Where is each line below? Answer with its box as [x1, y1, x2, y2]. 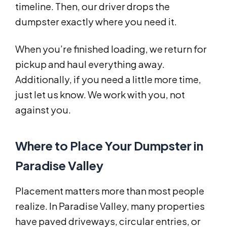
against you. [15, 104, 71, 116]
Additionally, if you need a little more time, [15, 73, 201, 86]
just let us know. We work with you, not [15, 89, 185, 101]
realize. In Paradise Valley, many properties [15, 200, 205, 212]
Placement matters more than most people [15, 185, 204, 197]
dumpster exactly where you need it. [15, 16, 177, 28]
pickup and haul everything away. [15, 58, 165, 70]
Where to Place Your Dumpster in [15, 138, 203, 154]
